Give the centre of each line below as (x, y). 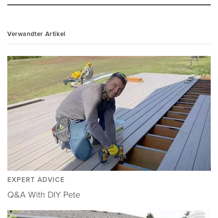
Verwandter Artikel (36, 34)
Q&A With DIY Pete (44, 195)
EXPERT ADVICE (36, 180)
